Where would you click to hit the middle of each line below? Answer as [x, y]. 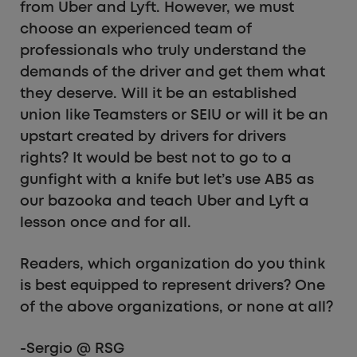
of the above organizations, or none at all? [177, 307]
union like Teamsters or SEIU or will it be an [174, 115]
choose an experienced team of [136, 29]
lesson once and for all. [106, 223]
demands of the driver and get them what [173, 72]
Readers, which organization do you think [173, 264]
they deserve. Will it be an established [158, 94]
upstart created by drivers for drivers [153, 137]
